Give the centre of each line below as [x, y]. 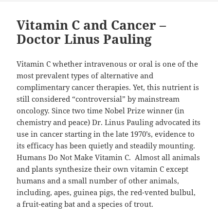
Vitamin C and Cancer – [91, 25]
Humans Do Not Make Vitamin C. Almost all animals [109, 157]
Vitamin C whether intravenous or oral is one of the [108, 64]
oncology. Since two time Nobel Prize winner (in [101, 110]
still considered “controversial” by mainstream [98, 99]
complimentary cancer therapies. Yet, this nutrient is [108, 87]
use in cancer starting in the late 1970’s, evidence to [106, 134]
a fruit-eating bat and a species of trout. [85, 204]
